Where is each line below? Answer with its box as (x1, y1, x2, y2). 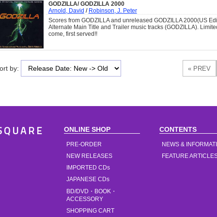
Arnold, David (48, 7, 84, 14)
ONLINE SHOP (64, 125, 110, 134)
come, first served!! (48, 30, 97, 37)
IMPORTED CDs (66, 164, 110, 171)
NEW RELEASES (66, 153, 112, 160)
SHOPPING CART (66, 207, 114, 215)
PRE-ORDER (66, 141, 102, 148)
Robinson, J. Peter (88, 7, 137, 14)
